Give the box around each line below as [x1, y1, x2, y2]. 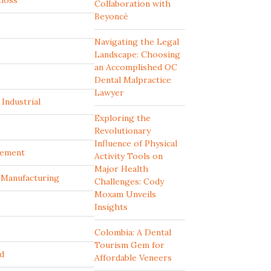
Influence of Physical [94, 138, 177, 149]
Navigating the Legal [94, 36, 179, 47]
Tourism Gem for [94, 240, 165, 250]
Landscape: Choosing [94, 49, 180, 60]
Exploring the [94, 113, 151, 123]
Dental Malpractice [94, 74, 171, 85]
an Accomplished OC [94, 62, 177, 73]
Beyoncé [94, 11, 128, 22]
